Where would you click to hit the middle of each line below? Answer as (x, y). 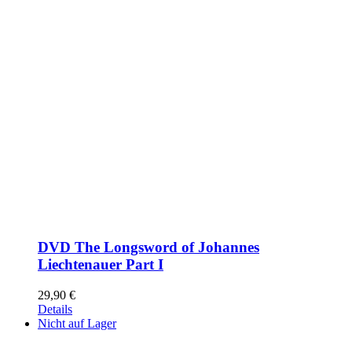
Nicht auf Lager (77, 323)
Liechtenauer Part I (101, 264)
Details (55, 309)
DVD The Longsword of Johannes (148, 247)
